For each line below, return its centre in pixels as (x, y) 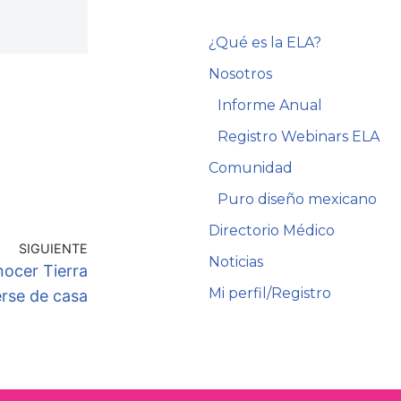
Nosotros (241, 73)
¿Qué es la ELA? (265, 42)
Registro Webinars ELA (299, 136)
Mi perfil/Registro (270, 293)
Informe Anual (270, 105)
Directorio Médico (272, 230)
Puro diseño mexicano (298, 199)
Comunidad (251, 167)
